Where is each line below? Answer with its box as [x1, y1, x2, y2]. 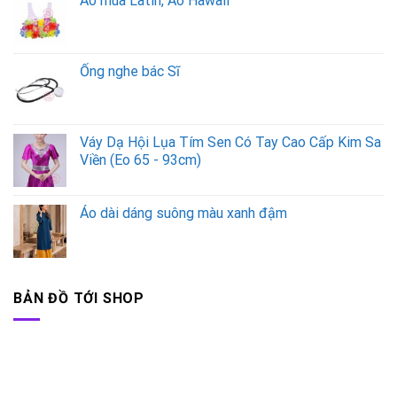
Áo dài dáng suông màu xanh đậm [80, 204, 287, 222]
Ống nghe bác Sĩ [80, 62, 180, 80]
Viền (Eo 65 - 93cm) [80, 151, 201, 168]
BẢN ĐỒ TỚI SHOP [13, 289, 144, 307]
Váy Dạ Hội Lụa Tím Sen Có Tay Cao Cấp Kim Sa [80, 133, 381, 151]
